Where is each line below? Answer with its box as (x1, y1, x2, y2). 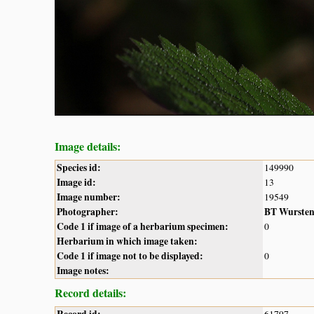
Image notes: (57, 264, 109, 278)
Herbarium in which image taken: (57, 234, 198, 249)
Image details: (55, 138, 121, 155)
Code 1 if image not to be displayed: (57, 249, 203, 264)
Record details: (55, 285, 126, 301)
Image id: (57, 175, 96, 190)
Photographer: (57, 205, 118, 219)
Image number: (57, 190, 121, 205)
